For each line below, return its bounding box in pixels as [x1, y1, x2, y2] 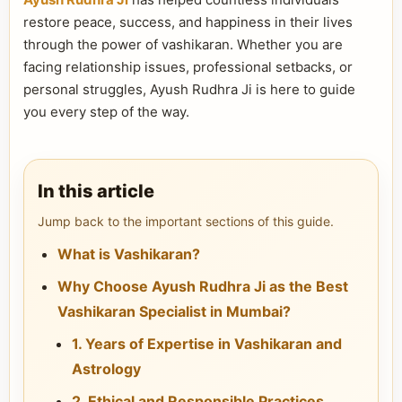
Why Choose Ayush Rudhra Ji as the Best [57, 277, 348, 295]
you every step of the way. [23, 103, 189, 120]
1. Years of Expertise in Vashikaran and [72, 335, 342, 353]
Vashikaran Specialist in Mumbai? [57, 302, 291, 320]
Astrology [72, 360, 141, 378]
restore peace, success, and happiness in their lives [23, 13, 353, 31]
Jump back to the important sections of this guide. [38, 214, 334, 229]
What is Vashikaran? [57, 245, 200, 263]
